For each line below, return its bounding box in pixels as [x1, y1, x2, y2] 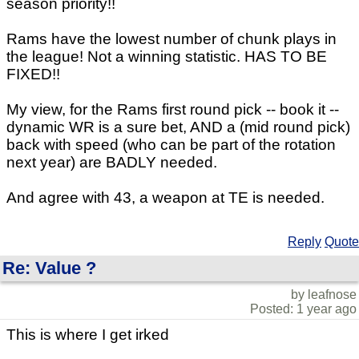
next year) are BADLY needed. [6, 153, 217, 171]
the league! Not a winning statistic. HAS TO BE [6, 47, 327, 65]
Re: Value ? [2, 257, 96, 278]
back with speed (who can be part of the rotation [6, 135, 336, 153]
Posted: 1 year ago [250, 301, 357, 316]
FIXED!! [6, 65, 60, 83]
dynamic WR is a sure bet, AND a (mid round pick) [6, 118, 350, 135]
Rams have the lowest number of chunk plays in [6, 30, 337, 47]
